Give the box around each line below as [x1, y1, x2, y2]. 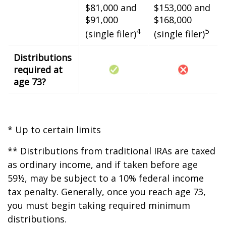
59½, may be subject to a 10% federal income [8, 172, 204, 184]
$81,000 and [85, 2, 137, 14]
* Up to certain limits [8, 124, 101, 136]
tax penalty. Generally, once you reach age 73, [8, 186, 206, 198]
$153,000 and [154, 2, 210, 14]
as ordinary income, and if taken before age [8, 158, 198, 171]
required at [14, 64, 63, 76]
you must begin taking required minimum [8, 199, 190, 211]
